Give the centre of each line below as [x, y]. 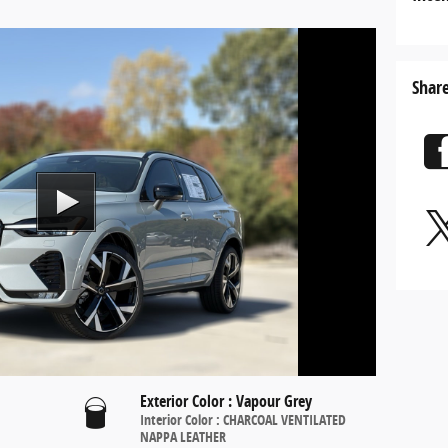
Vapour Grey [275, 400]
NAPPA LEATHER [182, 436]
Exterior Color [181, 400]
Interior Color [176, 419]
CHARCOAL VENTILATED [284, 419]
